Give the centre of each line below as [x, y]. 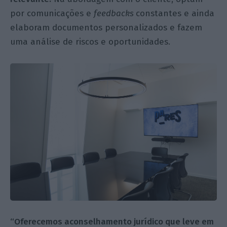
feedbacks [115, 13]
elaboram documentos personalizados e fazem [106, 27]
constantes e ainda [175, 13]
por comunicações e [52, 13]
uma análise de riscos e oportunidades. [90, 42]
